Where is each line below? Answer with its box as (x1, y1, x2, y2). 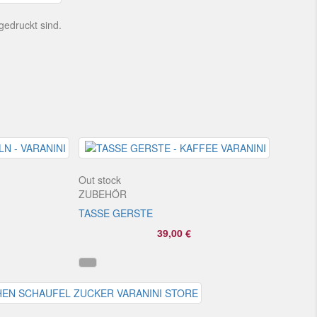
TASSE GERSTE (78, 205, 153, 220)
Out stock (78, 172, 121, 187)
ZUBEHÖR (78, 186, 127, 201)
